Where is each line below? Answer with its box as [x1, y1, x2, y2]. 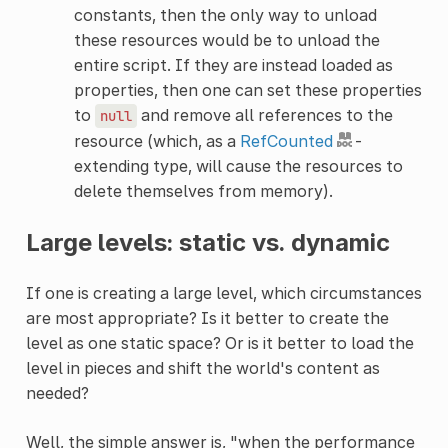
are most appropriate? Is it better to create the [25, 307, 389, 328]
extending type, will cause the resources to [73, 155, 403, 176]
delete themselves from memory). [73, 180, 333, 201]
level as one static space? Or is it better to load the [25, 332, 414, 353]
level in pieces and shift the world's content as [25, 357, 380, 378]
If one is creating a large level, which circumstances [25, 282, 422, 303]
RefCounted [239, 130, 333, 151]
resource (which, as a [73, 130, 240, 151]
